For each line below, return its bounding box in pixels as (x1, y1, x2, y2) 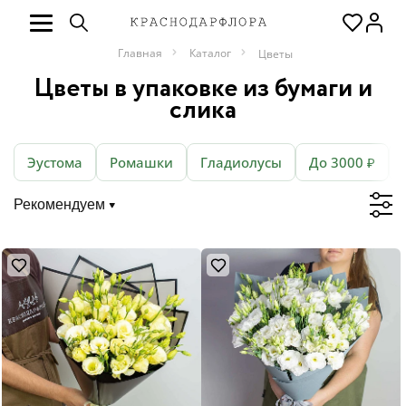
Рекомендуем (14, 197, 105, 212)
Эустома (27, 153, 82, 171)
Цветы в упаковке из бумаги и (34, 70, 372, 108)
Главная (118, 45, 162, 61)
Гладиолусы (200, 153, 282, 171)
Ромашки (110, 153, 173, 171)
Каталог (189, 45, 231, 61)
